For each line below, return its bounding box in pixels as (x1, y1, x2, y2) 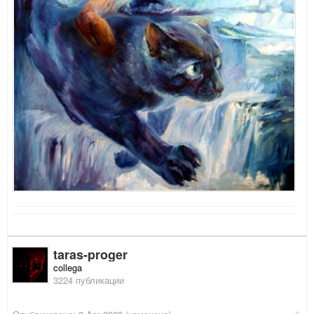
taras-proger (53, 245, 128, 264)
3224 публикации (53, 273, 124, 287)
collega (53, 261, 82, 275)
